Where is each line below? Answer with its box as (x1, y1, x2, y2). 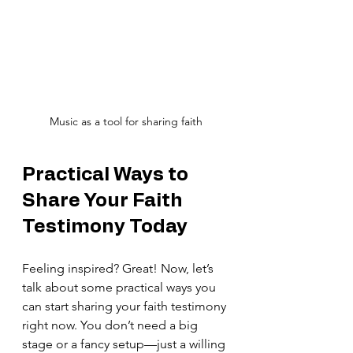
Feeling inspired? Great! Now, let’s (22, 261, 217, 276)
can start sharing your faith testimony (22, 299, 229, 314)
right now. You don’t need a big (22, 318, 201, 333)
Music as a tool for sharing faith (50, 114, 203, 128)
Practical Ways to (22, 165, 192, 184)
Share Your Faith (22, 191, 187, 210)
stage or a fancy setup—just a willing (22, 336, 229, 351)
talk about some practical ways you (22, 280, 219, 295)
